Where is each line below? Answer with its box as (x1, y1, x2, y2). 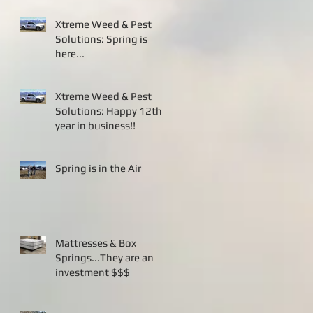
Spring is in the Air (55, 162, 141, 175)
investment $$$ (55, 266, 130, 279)
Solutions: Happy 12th (55, 105, 106, 117)
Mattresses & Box (55, 237, 136, 249)
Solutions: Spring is (55, 33, 106, 45)
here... (55, 48, 85, 60)
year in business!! (55, 119, 136, 132)
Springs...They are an (55, 252, 154, 264)
